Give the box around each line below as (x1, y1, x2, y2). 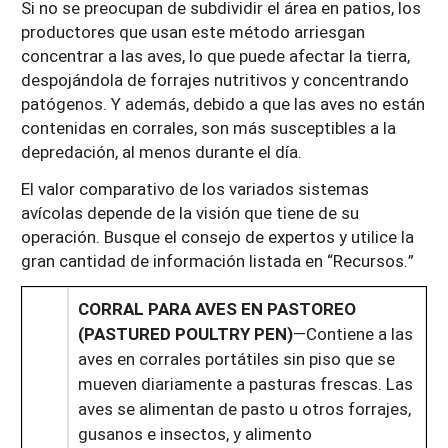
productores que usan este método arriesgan (21, 20, 365, 44)
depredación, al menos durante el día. (21, 140, 302, 164)
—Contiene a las (292, 321, 413, 345)
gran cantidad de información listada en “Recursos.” (21, 249, 414, 272)
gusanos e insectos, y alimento (77, 421, 312, 445)
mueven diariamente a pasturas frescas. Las (77, 371, 413, 395)
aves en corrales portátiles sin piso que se (77, 346, 395, 370)
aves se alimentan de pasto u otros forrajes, (77, 396, 411, 420)
